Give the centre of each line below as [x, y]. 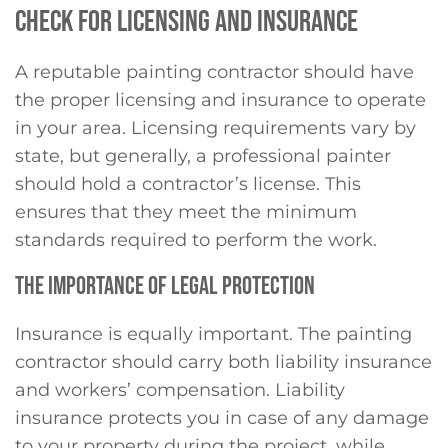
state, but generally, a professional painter [203, 156]
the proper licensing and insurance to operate [220, 100]
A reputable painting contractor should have [214, 72]
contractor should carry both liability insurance [223, 361]
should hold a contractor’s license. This [188, 184]
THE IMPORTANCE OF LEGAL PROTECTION [165, 286]
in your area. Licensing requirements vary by [215, 128]
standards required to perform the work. [196, 240]
